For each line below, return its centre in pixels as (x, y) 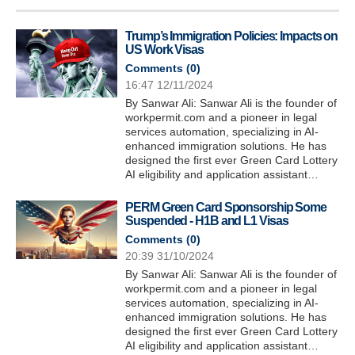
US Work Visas (164, 50)
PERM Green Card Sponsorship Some (226, 208)
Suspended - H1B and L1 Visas (207, 221)
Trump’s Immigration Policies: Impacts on (232, 36)
